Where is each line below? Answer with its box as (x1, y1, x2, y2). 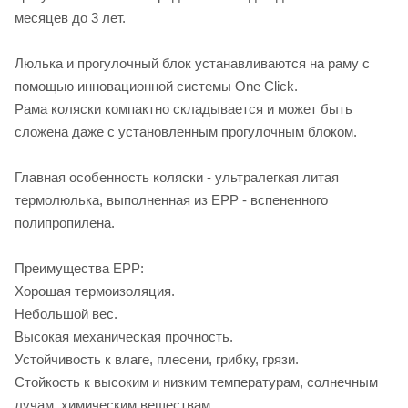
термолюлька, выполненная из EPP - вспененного (15, 192, 328, 209)
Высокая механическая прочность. (15, 329, 233, 345)
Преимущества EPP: (15, 260, 144, 277)
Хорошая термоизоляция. (15, 283, 175, 300)
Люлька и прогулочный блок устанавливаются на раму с (15, 56, 370, 72)
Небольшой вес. (15, 306, 117, 322)
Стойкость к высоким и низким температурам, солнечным (15, 374, 378, 391)
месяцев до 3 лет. (15, 10, 126, 26)
